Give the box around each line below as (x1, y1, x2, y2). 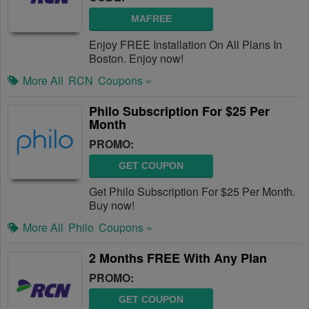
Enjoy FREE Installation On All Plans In (89, 37, 282, 52)
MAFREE (130, 13, 172, 24)
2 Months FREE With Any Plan (89, 249, 267, 267)
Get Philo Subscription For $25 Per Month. (89, 183, 295, 199)
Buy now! (89, 197, 134, 213)
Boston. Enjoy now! (89, 50, 183, 66)
